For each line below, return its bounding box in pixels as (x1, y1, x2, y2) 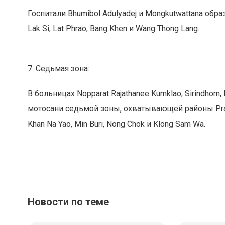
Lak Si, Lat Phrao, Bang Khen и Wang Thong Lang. (28, 24, 201, 33)
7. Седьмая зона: (28, 64, 89, 73)
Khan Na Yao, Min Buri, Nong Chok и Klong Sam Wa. (28, 119, 205, 129)
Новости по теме (28, 196, 109, 208)
